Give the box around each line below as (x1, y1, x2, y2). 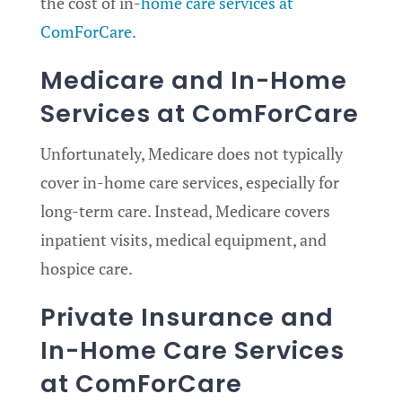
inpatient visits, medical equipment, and (40, 229, 327, 251)
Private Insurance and (40, 301, 334, 335)
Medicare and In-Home (40, 63, 347, 97)
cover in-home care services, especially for (40, 171, 339, 194)
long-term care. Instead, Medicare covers (40, 200, 330, 223)
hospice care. (40, 258, 133, 280)
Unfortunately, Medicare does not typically (40, 143, 343, 165)
